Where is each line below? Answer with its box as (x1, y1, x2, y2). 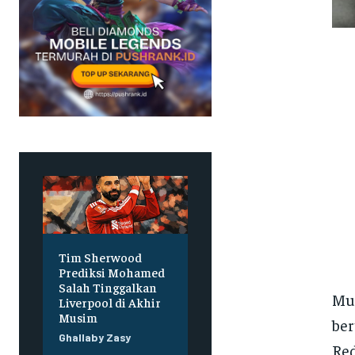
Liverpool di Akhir (59, 294, 161, 311)
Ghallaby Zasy (59, 330, 131, 345)
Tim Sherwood (59, 249, 142, 265)
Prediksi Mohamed (59, 264, 165, 281)
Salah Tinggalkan (59, 279, 157, 296)
